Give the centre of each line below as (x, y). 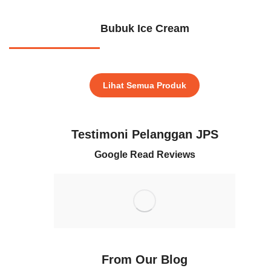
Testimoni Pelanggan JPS (145, 135)
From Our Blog (145, 260)
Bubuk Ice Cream (145, 29)
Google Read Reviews (145, 155)
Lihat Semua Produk (145, 86)
